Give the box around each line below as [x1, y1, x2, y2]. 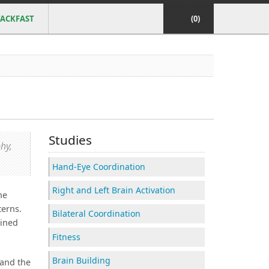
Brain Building [52, 255, 110, 266]
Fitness [52, 231, 80, 243]
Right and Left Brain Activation [52, 184, 175, 196]
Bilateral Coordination [52, 208, 141, 219]
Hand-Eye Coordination [52, 161, 145, 172]
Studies [49, 131, 92, 148]
